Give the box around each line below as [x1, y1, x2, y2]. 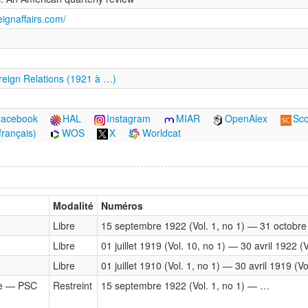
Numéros [101, 199, 143, 213]
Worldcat [140, 125, 181, 140]
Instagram [107, 111, 151, 126]
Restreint [53, 278, 92, 293]
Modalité [53, 199, 93, 213]
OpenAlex [225, 111, 268, 126]
